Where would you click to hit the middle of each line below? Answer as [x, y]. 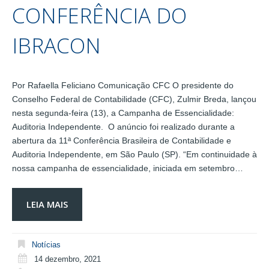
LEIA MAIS [47, 204]
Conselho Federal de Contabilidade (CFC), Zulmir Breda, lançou [134, 99]
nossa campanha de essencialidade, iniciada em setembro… [128, 168]
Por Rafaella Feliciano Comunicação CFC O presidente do [123, 85]
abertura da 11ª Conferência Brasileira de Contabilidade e [122, 140]
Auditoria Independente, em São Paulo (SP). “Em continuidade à [134, 154]
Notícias [46, 244]
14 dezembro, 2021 [68, 259]
